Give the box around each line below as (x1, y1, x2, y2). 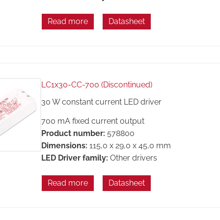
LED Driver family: (41, 153, 108, 163)
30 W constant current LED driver (41, 97, 162, 107)
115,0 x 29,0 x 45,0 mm (89, 141, 171, 150)
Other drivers (110, 153, 157, 163)
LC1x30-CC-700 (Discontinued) (41, 80, 152, 89)
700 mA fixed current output (41, 116, 144, 126)
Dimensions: (41, 141, 87, 150)
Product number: (41, 129, 105, 138)
